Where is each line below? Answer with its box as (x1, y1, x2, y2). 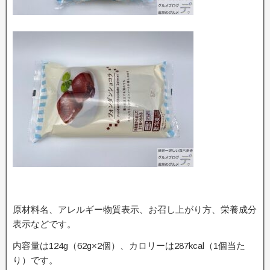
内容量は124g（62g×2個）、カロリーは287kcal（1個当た (13, 240, 245, 251)
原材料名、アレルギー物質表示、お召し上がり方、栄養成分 (13, 204, 257, 215)
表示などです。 (13, 219, 76, 229)
